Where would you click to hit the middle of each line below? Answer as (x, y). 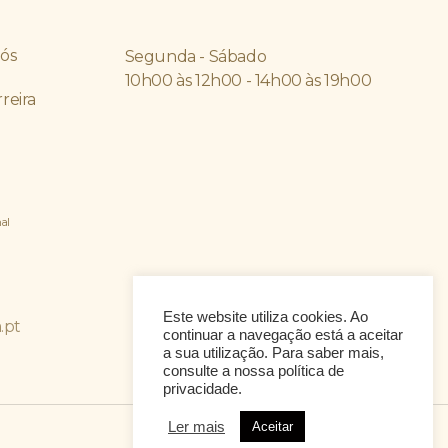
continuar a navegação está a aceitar (283, 335)
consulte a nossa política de (253, 371)
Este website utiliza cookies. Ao (265, 317)
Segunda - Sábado (195, 56)
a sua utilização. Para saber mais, (273, 353)
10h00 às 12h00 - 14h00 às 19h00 (248, 80)
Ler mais (196, 426)
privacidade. (202, 389)
